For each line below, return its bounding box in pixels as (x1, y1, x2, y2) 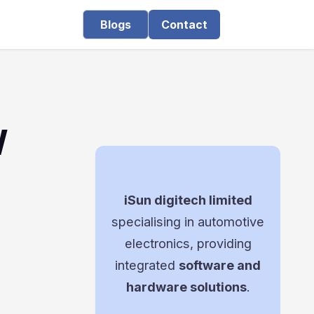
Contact (161, 18, 207, 32)
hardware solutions (125, 279, 247, 294)
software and (179, 257, 261, 273)
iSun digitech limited (123, 192, 252, 207)
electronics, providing (124, 235, 252, 251)
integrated (115, 257, 179, 273)
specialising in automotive (111, 214, 264, 229)
